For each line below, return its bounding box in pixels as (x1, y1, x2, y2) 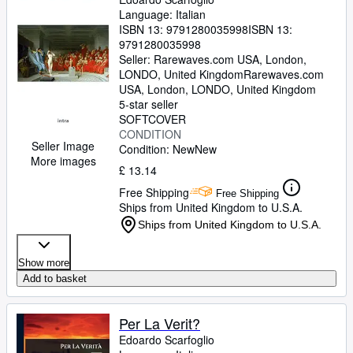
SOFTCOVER (119, 111, 186, 127)
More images (30, 153, 96, 169)
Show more (18, 257, 69, 269)
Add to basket (23, 273, 87, 284)
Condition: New (119, 141, 195, 157)
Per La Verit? (119, 313, 200, 333)
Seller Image (32, 138, 95, 154)
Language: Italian (119, 6, 206, 22)
